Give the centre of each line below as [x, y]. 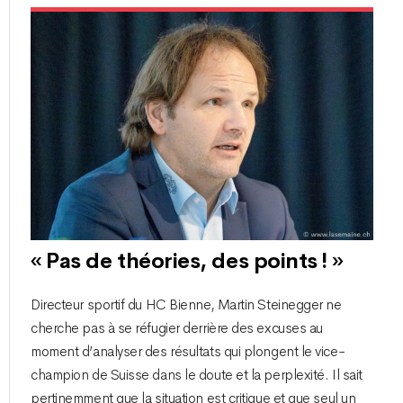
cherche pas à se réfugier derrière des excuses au [177, 329]
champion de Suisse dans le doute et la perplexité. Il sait [197, 376]
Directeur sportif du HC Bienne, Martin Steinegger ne [186, 305]
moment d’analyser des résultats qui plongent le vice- [188, 352]
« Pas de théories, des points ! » [187, 261]
